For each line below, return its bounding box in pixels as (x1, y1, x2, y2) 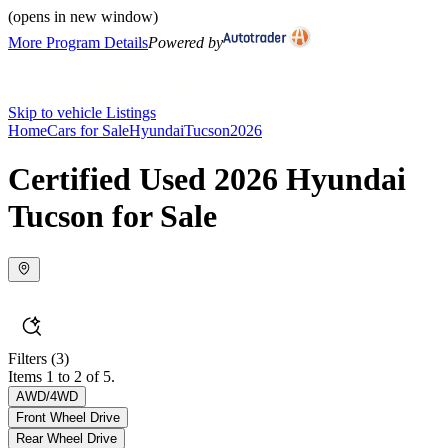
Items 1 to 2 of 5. (8, 367, 115, 385)
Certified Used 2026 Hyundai (8, 161, 406, 198)
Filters (8, 349, 47, 367)
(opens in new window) (8, 8, 158, 25)
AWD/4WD (16, 388, 78, 404)
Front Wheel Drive (16, 409, 120, 425)
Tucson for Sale (8, 198, 217, 235)
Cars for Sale (47, 122, 129, 139)
